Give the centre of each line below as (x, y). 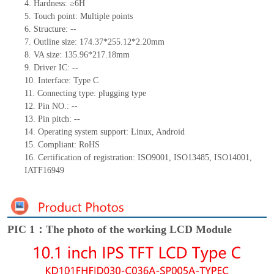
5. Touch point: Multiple (68, 17)
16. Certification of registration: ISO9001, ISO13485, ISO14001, (138, 158)
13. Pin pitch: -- (52, 119)
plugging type (122, 94)
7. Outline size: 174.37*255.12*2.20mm (94, 42)
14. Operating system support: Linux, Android (104, 132)
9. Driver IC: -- (51, 68)
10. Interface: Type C (61, 81)
